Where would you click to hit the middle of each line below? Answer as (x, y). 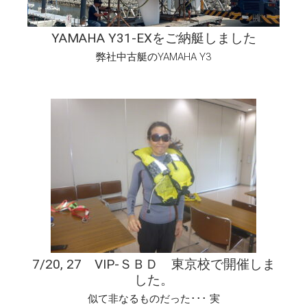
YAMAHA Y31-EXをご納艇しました (153, 38)
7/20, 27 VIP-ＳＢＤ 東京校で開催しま (153, 265)
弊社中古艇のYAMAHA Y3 (153, 57)
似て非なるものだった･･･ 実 (153, 299)
